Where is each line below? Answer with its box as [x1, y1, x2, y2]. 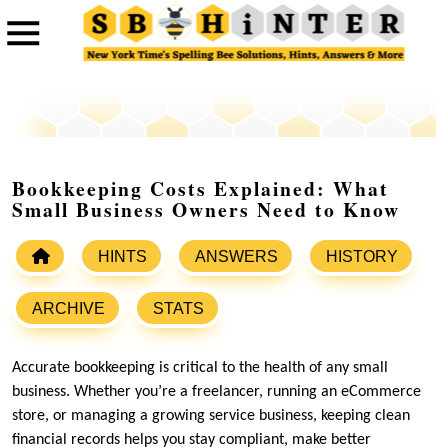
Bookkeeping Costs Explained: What [12, 174, 389, 204]
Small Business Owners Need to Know [12, 195, 400, 225]
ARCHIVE [32, 300, 105, 318]
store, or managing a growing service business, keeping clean [12, 408, 410, 425]
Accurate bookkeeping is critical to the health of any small [12, 360, 388, 377]
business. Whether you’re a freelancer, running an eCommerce [12, 384, 421, 401]
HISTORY [326, 248, 398, 266]
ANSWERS [195, 248, 278, 266]
